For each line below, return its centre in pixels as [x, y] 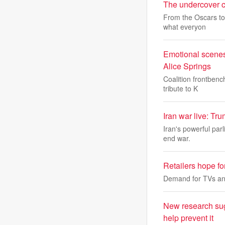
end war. [177, 138]
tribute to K [181, 88]
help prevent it [188, 218]
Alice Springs [187, 66]
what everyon [185, 27]
